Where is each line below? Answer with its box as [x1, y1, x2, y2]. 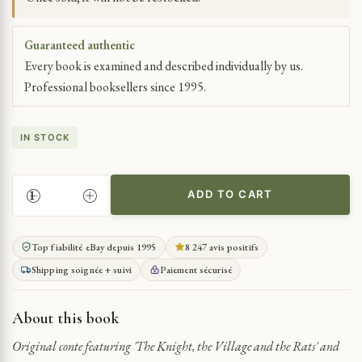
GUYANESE [13, 197, 70, 210]
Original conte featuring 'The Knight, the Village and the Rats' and [12, 337, 339, 355]
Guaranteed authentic [24, 36, 135, 53]
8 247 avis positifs [184, 240, 259, 254]
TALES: [13, 214, 50, 227]
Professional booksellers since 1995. [24, 78, 206, 95]
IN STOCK [20, 131, 69, 143]
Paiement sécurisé [159, 263, 232, 276]
